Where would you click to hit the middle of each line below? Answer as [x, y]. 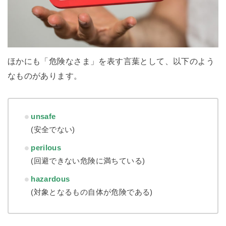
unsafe [43, 117]
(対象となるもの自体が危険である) [92, 192]
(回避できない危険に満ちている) [88, 161]
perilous [46, 148]
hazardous [50, 179]
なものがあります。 [45, 75]
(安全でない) [53, 130]
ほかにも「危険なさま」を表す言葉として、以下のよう [111, 61]
